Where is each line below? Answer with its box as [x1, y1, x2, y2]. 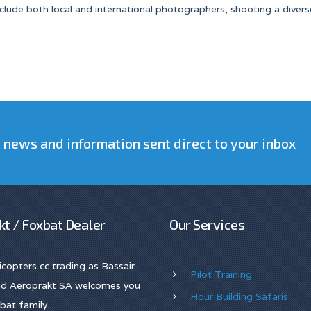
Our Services [169, 216, 244, 233]
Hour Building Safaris [190, 290, 288, 303]
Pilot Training [190, 268, 252, 280]
